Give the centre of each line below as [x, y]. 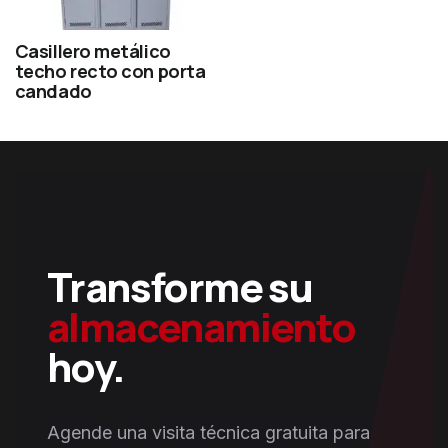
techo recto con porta [110, 70]
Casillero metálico [92, 50]
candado [53, 90]
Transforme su [180, 287]
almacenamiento [201, 327]
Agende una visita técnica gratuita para [208, 433]
